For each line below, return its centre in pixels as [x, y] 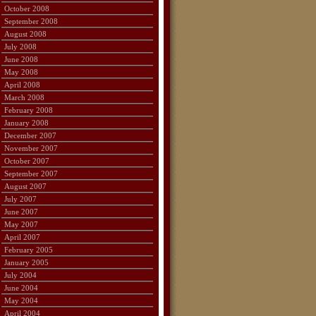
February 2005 [29, 250]
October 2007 [27, 161]
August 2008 [26, 34]
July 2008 [21, 47]
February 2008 [29, 110]
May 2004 [22, 300]
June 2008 [22, 59]
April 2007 [23, 237]
